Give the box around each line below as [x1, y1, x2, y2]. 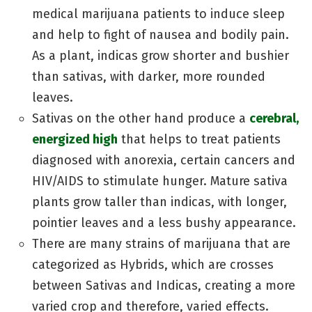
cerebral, [249, 110, 299, 126]
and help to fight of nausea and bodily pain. [32, 26, 289, 42]
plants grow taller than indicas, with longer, [32, 194, 287, 210]
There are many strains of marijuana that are [32, 235, 290, 251]
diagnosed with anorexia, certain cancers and [32, 152, 295, 168]
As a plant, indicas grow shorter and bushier [32, 47, 289, 63]
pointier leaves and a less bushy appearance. [32, 214, 296, 231]
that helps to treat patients [118, 131, 281, 147]
